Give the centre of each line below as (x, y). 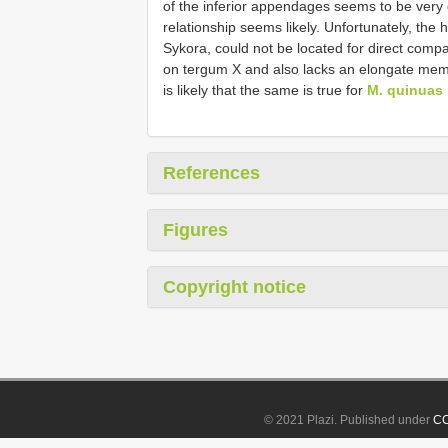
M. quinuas (405, 89)
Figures (195, 229)
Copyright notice (234, 286)
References (211, 172)
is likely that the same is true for (265, 89)
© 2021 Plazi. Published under (349, 420)
